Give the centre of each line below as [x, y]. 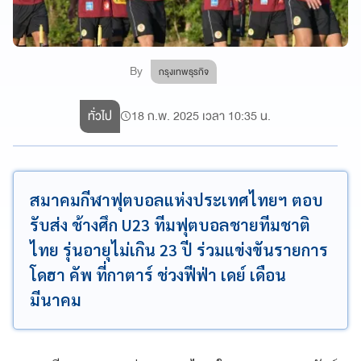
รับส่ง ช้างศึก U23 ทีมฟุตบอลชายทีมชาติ [170, 224]
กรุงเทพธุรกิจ [184, 71]
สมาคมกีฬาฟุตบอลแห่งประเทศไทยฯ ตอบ [176, 199]
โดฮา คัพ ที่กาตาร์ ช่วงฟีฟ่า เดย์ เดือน [158, 274]
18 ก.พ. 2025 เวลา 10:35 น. [201, 116]
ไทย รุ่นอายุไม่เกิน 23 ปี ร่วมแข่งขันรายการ [179, 249]
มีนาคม [56, 299]
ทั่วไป [100, 116]
